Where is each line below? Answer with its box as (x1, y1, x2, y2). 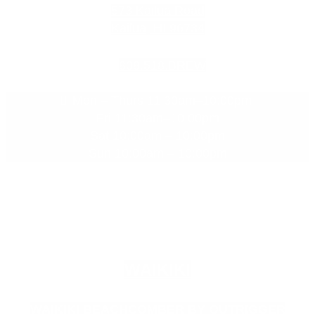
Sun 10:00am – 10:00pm (88, 146, 227, 161)
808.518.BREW (118, 58, 206, 73)
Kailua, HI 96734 (110, 21, 205, 36)
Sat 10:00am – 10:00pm (90, 129, 225, 143)
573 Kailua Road (110, 4, 205, 18)
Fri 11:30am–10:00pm (96, 111, 219, 126)
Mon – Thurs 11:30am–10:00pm (72, 94, 252, 108)
